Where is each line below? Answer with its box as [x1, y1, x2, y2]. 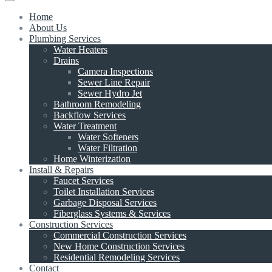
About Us [29, 22, 67, 33]
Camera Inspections [78, 66, 153, 76]
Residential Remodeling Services [53, 251, 180, 262]
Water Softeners [78, 131, 138, 142]
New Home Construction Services [53, 240, 185, 251]
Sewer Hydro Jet [78, 87, 142, 98]
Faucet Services [53, 175, 114, 186]
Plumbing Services [29, 33, 101, 44]
